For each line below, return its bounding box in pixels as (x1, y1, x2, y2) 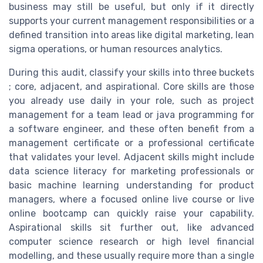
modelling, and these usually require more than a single (9, 249, 254, 261)
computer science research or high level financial (9, 235, 254, 247)
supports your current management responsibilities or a (9, 15, 254, 26)
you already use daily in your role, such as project (9, 95, 254, 106)
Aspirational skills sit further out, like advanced (9, 221, 254, 233)
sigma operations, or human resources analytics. (9, 43, 222, 55)
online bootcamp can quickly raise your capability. (9, 207, 254, 219)
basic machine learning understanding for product (9, 179, 254, 191)
